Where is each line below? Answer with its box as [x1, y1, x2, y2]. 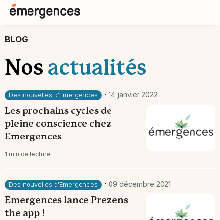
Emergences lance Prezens [5, 196, 128, 205]
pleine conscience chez [5, 120, 111, 129]
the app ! [5, 209, 45, 218]
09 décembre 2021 [109, 180, 171, 188]
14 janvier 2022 [109, 90, 158, 99]
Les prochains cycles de [5, 107, 112, 116]
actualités [48, 59, 146, 79]
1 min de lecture [5, 150, 51, 158]
